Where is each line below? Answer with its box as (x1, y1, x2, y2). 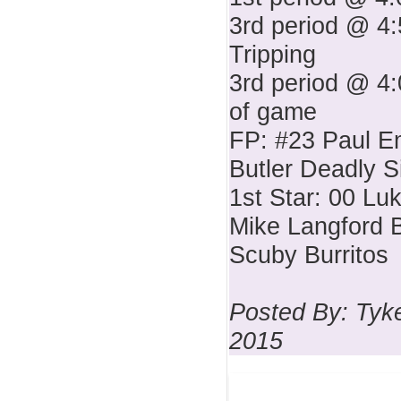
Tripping (229, 41, 316, 68)
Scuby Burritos (229, 242, 388, 269)
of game (229, 98, 317, 125)
